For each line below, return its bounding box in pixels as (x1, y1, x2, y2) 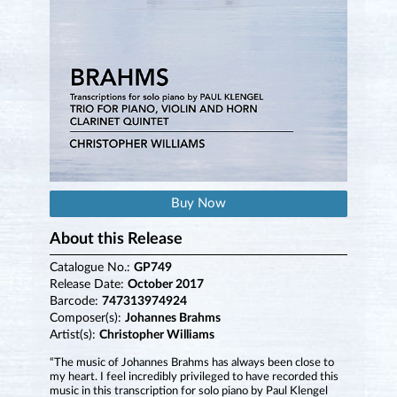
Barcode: (49, 295, 102, 308)
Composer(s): (49, 312, 125, 325)
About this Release (49, 231, 183, 248)
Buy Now (171, 197, 226, 211)
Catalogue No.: (49, 261, 134, 275)
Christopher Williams (98, 329, 214, 342)
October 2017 (127, 278, 204, 292)
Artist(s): (49, 329, 99, 342)
